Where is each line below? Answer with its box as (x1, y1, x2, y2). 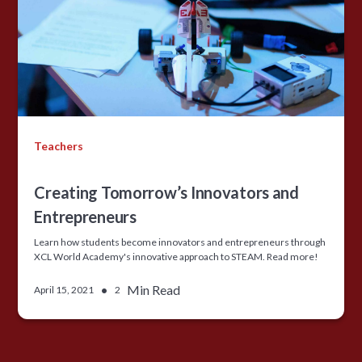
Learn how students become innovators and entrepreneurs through (34, 235, 326, 248)
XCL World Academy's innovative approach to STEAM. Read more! (34, 250, 319, 263)
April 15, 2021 (34, 283, 95, 296)
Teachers (34, 138, 84, 153)
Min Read (127, 281, 181, 297)
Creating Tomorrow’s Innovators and (34, 182, 299, 202)
